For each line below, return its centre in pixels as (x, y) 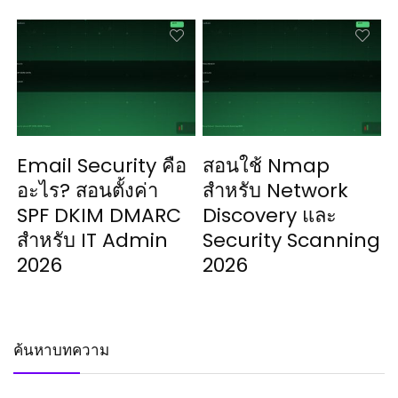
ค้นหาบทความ (61, 350)
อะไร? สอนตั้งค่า (88, 191)
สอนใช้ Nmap (267, 166)
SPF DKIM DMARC (99, 216)
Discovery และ (270, 216)
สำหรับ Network (276, 191)
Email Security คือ (102, 166)
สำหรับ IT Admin (93, 241)
